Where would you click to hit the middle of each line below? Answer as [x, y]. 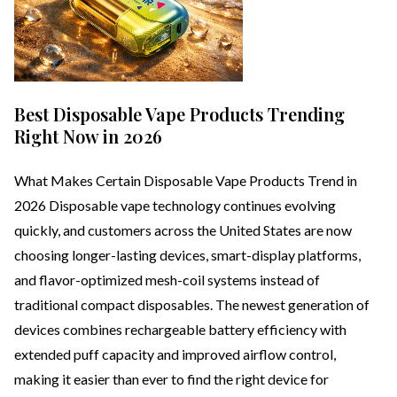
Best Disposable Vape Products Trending [179, 114]
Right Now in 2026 [88, 136]
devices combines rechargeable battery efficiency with [180, 330]
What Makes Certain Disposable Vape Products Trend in [186, 181]
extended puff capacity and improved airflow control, [175, 354]
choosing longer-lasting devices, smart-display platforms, [187, 255]
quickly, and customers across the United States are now [183, 230]
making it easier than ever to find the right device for [171, 379]
